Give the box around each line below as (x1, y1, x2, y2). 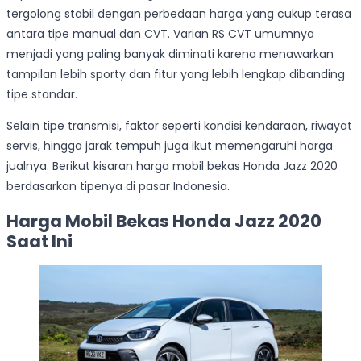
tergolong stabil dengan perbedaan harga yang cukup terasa (6, 6, 351, 23)
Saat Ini (6, 229, 73, 253)
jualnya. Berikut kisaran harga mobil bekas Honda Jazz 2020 (6, 158, 338, 175)
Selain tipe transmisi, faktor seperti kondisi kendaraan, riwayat (6, 118, 352, 135)
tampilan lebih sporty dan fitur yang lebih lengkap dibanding (6, 66, 345, 83)
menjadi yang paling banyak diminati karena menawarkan (6, 46, 334, 63)
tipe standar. (6, 86, 77, 103)
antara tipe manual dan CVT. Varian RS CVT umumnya (6, 26, 314, 43)
